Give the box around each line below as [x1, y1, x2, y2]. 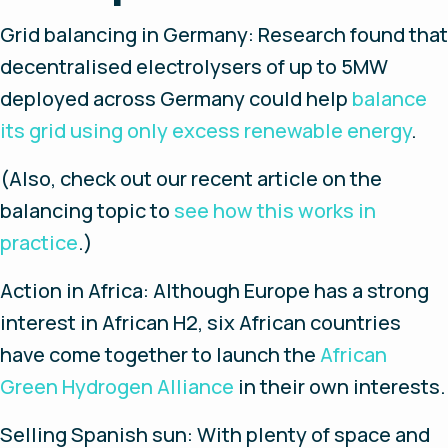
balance [352, 85, 427, 112]
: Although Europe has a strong [143, 277, 429, 304]
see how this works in [174, 197, 376, 224]
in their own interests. [234, 373, 446, 400]
